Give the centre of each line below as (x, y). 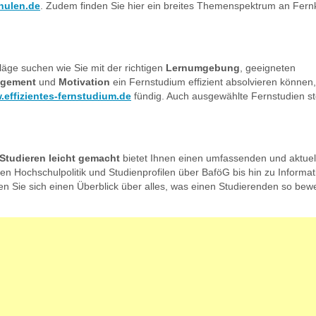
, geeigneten (268, 67)
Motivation (84, 81)
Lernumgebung (203, 67)
